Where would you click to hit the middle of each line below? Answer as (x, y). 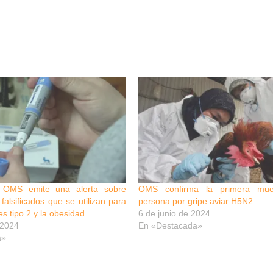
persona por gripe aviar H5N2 (196, 201)
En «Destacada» (171, 226)
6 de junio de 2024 (175, 214)
